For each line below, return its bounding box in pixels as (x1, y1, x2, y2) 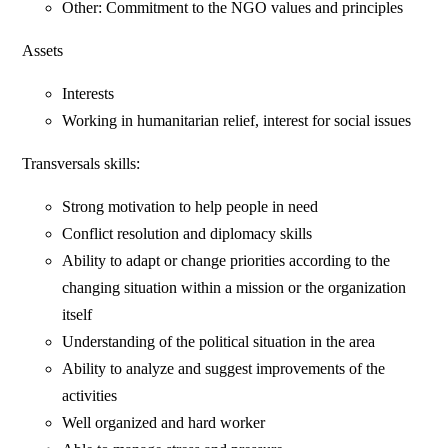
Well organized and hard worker (62, 414, 266, 432)
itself (62, 306, 93, 324)
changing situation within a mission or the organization (62, 279, 407, 297)
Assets (22, 42, 64, 60)
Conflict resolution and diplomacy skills (62, 225, 313, 243)
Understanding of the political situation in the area (62, 333, 376, 351)
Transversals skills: (22, 155, 141, 173)
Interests (62, 85, 115, 103)
